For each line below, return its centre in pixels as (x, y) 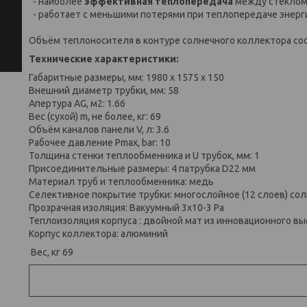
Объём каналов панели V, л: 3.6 (99, 130)
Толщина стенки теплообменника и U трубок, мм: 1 (144, 156)
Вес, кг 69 (52, 252)
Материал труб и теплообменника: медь (121, 182)
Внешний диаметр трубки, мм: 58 (104, 90)
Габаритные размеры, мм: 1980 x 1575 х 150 (126, 77)
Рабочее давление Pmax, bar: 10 (100, 143)
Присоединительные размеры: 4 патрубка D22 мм (142, 169)
